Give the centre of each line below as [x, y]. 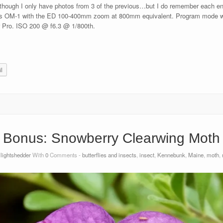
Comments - [65, 155]
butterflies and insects [109, 155]
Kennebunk [171, 155]
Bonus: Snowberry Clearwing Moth [111, 138]
